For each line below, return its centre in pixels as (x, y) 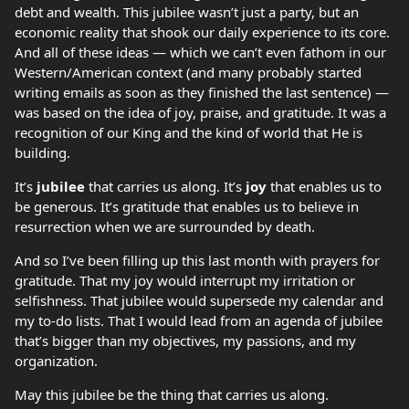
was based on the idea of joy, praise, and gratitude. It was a (200, 113)
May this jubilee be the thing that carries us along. (172, 395)
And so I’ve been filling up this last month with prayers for (197, 261)
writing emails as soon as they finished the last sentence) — (202, 93)
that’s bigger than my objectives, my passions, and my (185, 341)
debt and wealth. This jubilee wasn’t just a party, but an (187, 12)
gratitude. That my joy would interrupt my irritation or (185, 281)
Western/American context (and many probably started (188, 73)
